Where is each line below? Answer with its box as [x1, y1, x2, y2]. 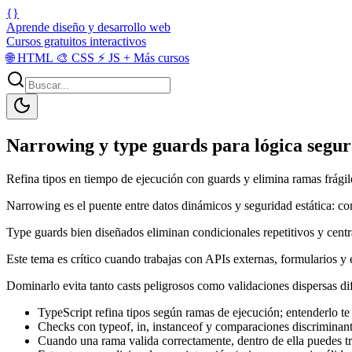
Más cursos [130, 51, 189, 64]
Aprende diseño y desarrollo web [6, 20, 170, 34]
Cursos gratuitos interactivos [6, 35, 146, 48]
